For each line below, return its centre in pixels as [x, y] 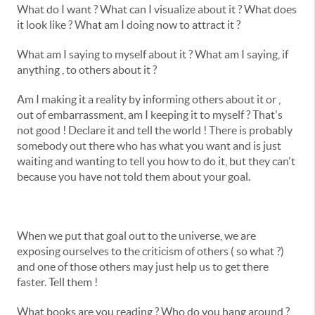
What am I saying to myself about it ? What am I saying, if [153, 54]
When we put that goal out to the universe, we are [136, 236]
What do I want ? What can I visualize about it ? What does [157, 9]
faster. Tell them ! [57, 282]
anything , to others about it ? [87, 70]
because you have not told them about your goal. [134, 176]
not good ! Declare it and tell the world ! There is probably [155, 130]
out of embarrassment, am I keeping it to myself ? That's [150, 115]
